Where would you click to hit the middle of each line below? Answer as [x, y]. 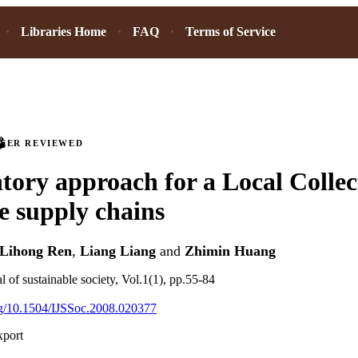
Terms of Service [231, 32]
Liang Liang [118, 251]
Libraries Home [64, 32]
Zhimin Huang [230, 251]
